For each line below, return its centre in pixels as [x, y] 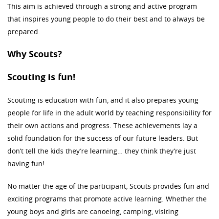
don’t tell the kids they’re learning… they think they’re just [102, 151]
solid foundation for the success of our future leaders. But [103, 138]
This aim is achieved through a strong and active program [102, 6]
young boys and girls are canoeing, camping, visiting [93, 211]
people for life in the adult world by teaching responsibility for [109, 112]
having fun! [26, 163]
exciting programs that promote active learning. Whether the [107, 198]
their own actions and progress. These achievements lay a [102, 125]
